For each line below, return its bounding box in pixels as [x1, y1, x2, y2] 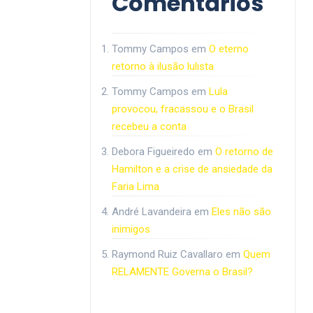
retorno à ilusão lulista [111, 60, 214, 73]
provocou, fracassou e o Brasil [111, 103, 254, 115]
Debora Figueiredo [111, 145, 195, 158]
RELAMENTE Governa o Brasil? [111, 265, 253, 278]
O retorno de [214, 145, 273, 158]
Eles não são [211, 205, 271, 218]
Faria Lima [111, 180, 159, 193]
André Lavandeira [111, 205, 191, 218]
